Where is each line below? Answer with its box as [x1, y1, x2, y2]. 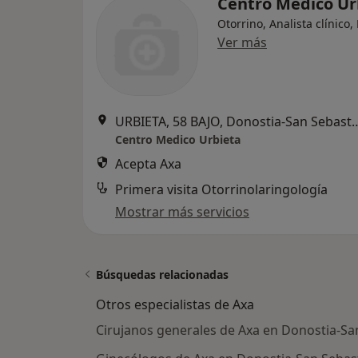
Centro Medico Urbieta [115, 132, 241, 147]
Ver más [217, 34, 267, 51]
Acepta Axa [115, 155, 181, 173]
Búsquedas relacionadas [96, 267, 229, 282]
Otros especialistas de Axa [96, 296, 254, 313]
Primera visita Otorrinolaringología [115, 181, 328, 198]
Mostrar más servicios [115, 203, 249, 221]
